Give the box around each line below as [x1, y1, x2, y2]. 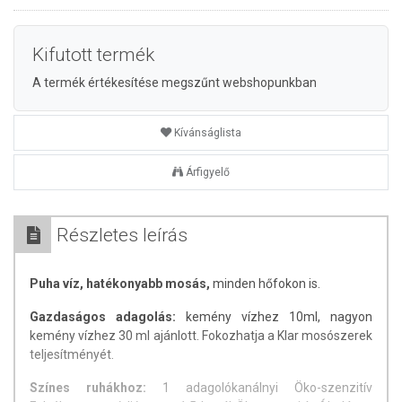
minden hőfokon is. [210, 276, 320, 291]
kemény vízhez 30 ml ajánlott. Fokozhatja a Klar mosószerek [30, 328, 372, 343]
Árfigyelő [186, 166, 230, 179]
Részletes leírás [57, 224, 188, 246]
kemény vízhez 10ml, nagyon [176, 310, 372, 324]
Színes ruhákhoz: [30, 380, 146, 395]
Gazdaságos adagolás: [30, 310, 176, 324]
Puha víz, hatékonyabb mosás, [30, 276, 210, 291]
